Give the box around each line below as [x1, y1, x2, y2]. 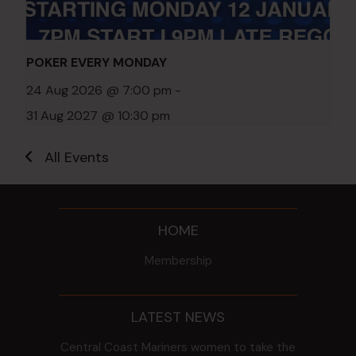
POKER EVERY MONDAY [26, 54, 167, 72]
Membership [144, 253, 212, 269]
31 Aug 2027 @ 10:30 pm [26, 107, 170, 125]
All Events [44, 148, 109, 168]
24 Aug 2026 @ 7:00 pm [26, 82, 172, 99]
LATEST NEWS [131, 308, 225, 327]
